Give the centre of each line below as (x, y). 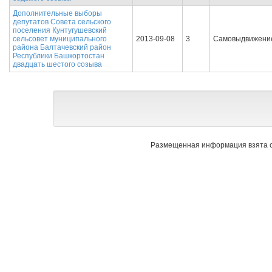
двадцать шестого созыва (57, 64)
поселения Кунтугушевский (60, 30)
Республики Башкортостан (59, 56)
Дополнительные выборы (57, 13)
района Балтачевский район (62, 47)
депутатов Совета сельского (62, 22)
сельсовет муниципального (60, 39)
